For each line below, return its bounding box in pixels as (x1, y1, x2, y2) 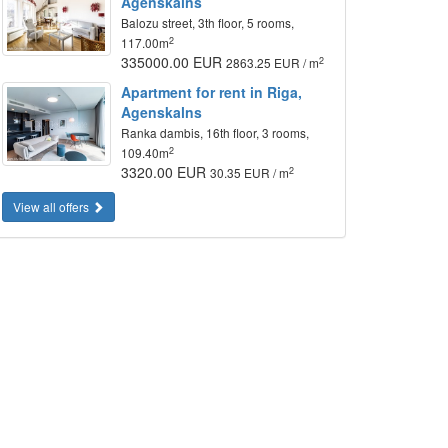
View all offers (13, 198, 92, 215)
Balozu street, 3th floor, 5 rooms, (121, 14, 295, 31)
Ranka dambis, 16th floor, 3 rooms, (121, 124, 310, 141)
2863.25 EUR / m (226, 54, 320, 71)
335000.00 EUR (121, 52, 227, 72)
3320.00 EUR (121, 162, 211, 182)
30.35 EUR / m (210, 164, 290, 181)
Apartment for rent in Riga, (121, 82, 303, 102)
